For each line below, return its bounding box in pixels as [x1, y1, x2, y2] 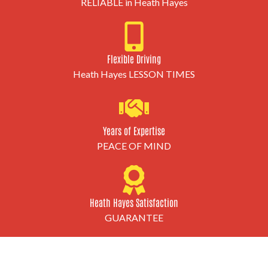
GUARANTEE [105, 211, 163, 223]
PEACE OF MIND [97, 139, 171, 151]
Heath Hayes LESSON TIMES [73, 68, 195, 80]
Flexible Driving [107, 52, 161, 65]
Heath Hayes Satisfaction [90, 196, 178, 208]
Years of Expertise [103, 124, 165, 136]
